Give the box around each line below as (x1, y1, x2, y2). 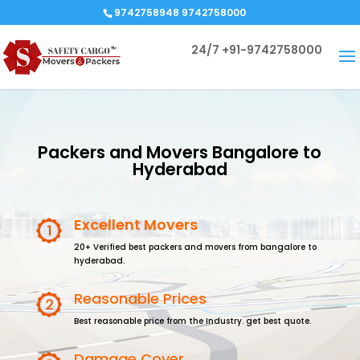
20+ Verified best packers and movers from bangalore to (73, 241, 317, 253)
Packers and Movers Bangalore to (38, 141, 322, 164)
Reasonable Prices (73, 288, 207, 309)
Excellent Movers (73, 215, 198, 235)
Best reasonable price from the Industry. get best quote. (73, 315, 311, 327)
